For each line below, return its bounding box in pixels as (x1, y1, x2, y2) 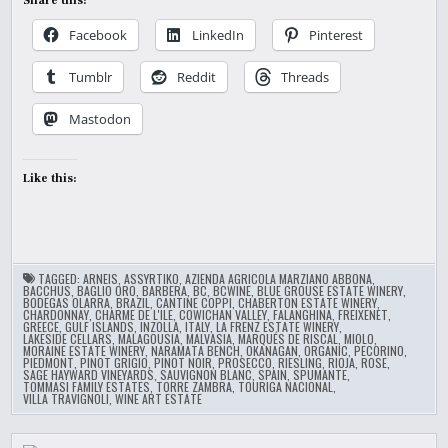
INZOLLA (140, 318, 180, 335)
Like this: (23, 171, 78, 186)
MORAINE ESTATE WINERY (23, 342, 146, 359)
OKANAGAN (246, 342, 299, 359)
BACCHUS (23, 282, 72, 299)
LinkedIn (192, 26, 245, 44)
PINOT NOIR (154, 354, 213, 371)
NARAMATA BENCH (151, 342, 241, 359)
